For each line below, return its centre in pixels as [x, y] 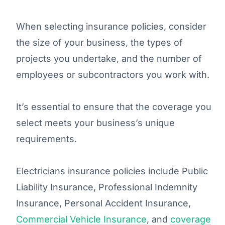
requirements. [46, 139]
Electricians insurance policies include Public [112, 171]
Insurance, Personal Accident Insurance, [103, 203]
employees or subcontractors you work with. [113, 74]
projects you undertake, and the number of [109, 58]
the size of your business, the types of [99, 42]
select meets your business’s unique [95, 123]
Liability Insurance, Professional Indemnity [107, 187]
